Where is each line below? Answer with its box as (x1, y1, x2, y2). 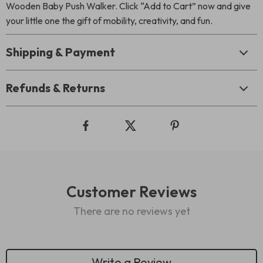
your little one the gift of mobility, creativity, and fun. (6, 15, 213, 26)
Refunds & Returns (6, 80, 105, 95)
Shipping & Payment (6, 45, 115, 59)
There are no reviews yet (73, 204, 190, 218)
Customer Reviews (66, 182, 197, 201)
